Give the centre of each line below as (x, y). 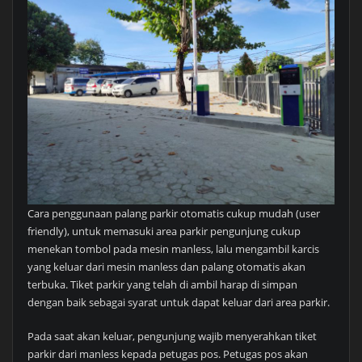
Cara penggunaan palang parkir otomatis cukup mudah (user (173, 213)
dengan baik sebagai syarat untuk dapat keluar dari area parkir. (178, 302)
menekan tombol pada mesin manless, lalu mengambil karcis (173, 248)
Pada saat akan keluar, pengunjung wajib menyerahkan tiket (172, 336)
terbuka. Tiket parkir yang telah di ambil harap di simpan (162, 284)
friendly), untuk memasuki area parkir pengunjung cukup (164, 231)
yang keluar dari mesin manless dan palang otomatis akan (166, 266)
